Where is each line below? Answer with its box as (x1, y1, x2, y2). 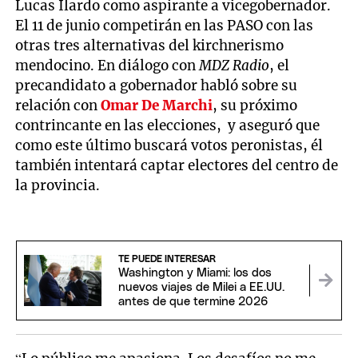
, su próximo (213, 97, 298, 115)
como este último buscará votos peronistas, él (15, 137, 324, 155)
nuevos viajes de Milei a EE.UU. (117, 281, 284, 294)
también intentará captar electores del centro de (15, 157, 339, 175)
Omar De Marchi (101, 97, 213, 115)
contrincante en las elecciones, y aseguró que (15, 117, 320, 135)
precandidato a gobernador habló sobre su (15, 77, 298, 95)
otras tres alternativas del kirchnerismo (15, 37, 284, 55)
